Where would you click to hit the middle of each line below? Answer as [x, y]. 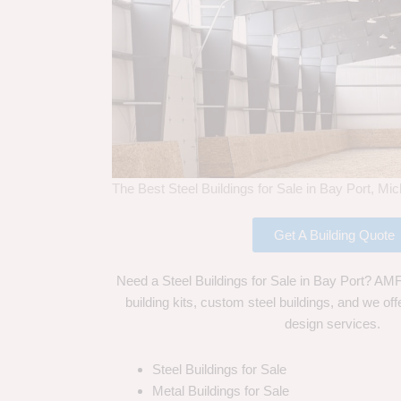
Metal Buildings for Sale [220, 390]
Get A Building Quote [334, 235]
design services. [334, 324]
